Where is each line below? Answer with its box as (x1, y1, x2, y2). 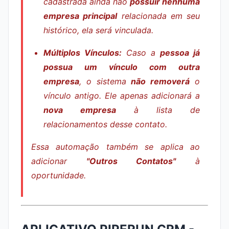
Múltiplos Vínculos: (43, 48, 122, 58)
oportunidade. (31, 170, 86, 180)
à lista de (116, 105, 200, 115)
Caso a (122, 48, 160, 58)
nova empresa (43, 105, 116, 115)
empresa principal (43, 11, 118, 21)
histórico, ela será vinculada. (43, 25, 153, 35)
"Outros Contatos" (86, 156, 176, 166)
